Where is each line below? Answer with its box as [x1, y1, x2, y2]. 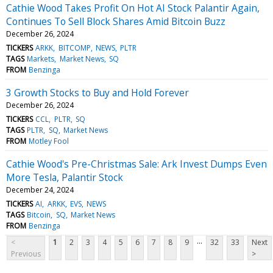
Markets [27, 53, 55, 64]
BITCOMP [58, 42, 91, 53]
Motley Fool [29, 135, 69, 146]
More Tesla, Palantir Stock [6, 170, 123, 184]
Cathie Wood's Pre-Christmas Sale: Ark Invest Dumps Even [6, 157, 267, 171]
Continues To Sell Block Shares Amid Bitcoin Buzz [6, 14, 225, 28]
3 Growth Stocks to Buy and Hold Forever [6, 85, 189, 99]
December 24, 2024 [6, 184, 74, 195]
